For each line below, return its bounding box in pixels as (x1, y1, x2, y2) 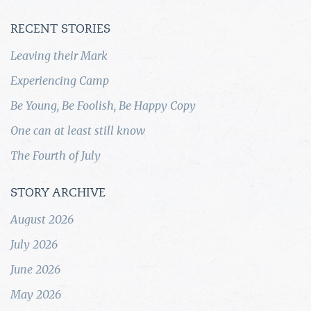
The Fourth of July (10, 148, 101, 162)
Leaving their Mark (10, 48, 108, 62)
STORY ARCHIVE (10, 187, 106, 199)
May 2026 (10, 287, 61, 301)
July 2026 (10, 237, 58, 251)
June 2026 (10, 262, 60, 276)
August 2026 (10, 212, 74, 226)
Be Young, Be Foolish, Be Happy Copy (10, 98, 196, 112)
